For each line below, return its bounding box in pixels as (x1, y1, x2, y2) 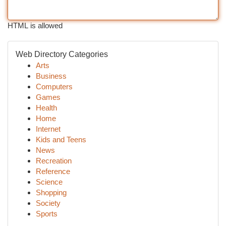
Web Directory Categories (16, 50, 108, 59)
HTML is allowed (8, 21, 63, 30)
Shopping (36, 188, 67, 197)
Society (36, 199, 61, 207)
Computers (36, 82, 73, 91)
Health (36, 103, 57, 112)
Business (36, 72, 67, 80)
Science (36, 178, 63, 186)
